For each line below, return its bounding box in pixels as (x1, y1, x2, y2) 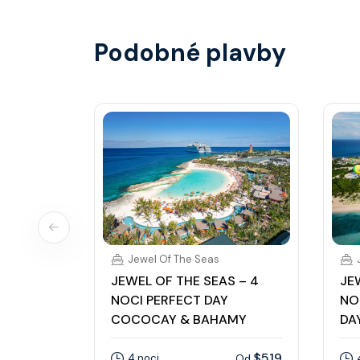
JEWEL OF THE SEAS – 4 (111, 272, 259, 290)
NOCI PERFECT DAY (111, 292, 228, 309)
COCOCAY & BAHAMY (111, 311, 247, 329)
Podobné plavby (94, 37, 286, 68)
